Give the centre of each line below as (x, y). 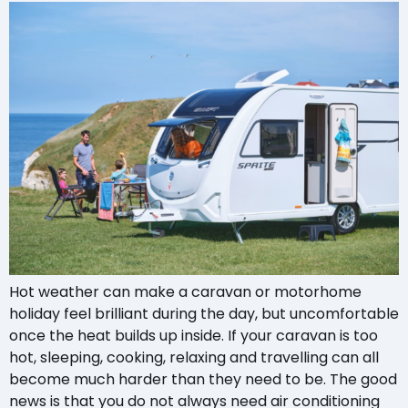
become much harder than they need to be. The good (203, 380)
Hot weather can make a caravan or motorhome (185, 292)
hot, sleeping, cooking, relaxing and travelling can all (194, 358)
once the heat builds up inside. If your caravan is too (194, 336)
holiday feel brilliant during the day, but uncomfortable (204, 314)
